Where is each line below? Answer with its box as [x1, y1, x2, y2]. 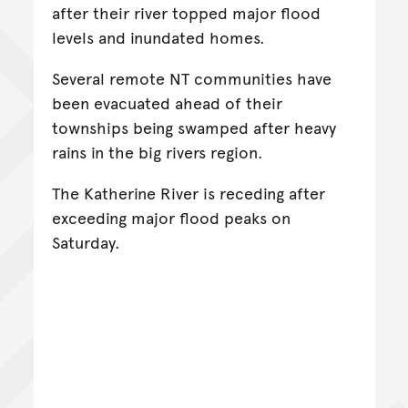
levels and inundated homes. [51, 25, 265, 49]
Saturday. [51, 230, 120, 254]
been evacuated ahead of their [51, 91, 282, 115]
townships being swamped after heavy [51, 116, 336, 139]
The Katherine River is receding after [51, 181, 325, 205]
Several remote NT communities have [51, 66, 331, 90]
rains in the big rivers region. [51, 140, 263, 164]
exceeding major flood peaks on [51, 206, 291, 229]
